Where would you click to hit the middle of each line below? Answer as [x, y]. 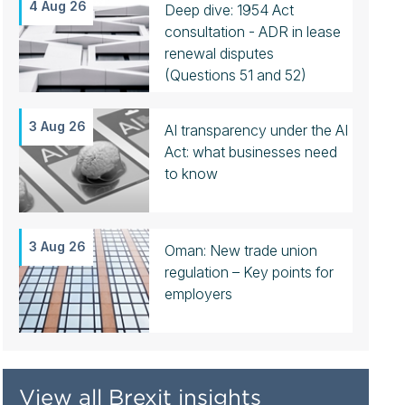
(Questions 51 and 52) [235, 75]
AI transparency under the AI [256, 130]
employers [198, 294]
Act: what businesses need [250, 152]
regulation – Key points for [249, 272]
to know [191, 174]
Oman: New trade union [240, 250]
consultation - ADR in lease [252, 32]
